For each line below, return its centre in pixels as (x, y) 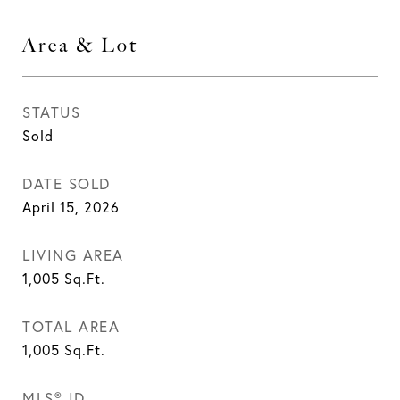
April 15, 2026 (71, 207)
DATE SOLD (67, 183)
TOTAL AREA (71, 326)
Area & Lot (80, 45)
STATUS (51, 112)
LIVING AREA (73, 255)
